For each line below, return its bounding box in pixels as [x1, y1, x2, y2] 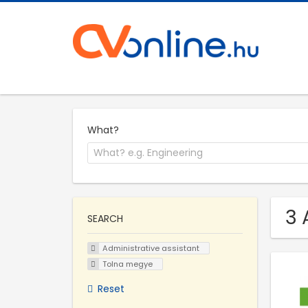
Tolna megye [102, 258, 153, 269]
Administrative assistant [102, 243, 199, 254]
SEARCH [87, 212, 123, 226]
